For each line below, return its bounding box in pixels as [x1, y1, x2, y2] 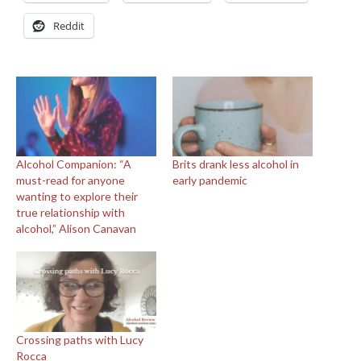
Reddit [53, 19, 85, 33]
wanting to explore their [16, 189, 138, 204]
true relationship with [16, 205, 125, 220]
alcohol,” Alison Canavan [16, 222, 136, 236]
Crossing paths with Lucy [16, 332, 143, 346]
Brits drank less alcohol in [172, 157, 299, 172]
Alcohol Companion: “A [16, 157, 131, 172]
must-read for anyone [16, 173, 125, 188]
